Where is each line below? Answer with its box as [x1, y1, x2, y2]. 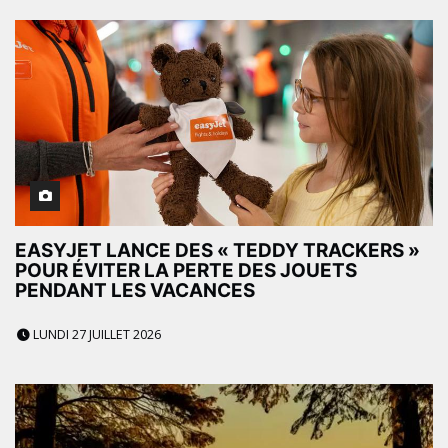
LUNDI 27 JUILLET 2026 [30, 325, 161, 343]
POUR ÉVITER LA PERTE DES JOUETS [15, 258, 357, 282]
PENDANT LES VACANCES [15, 278, 255, 302]
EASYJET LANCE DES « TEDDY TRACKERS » [15, 238, 420, 262]
